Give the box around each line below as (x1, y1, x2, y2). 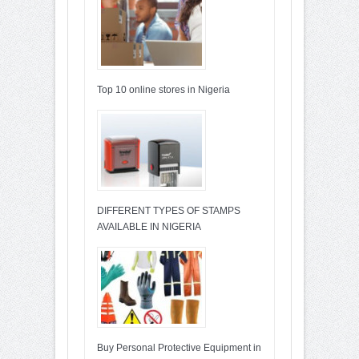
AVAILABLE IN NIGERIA (97, 220, 201, 232)
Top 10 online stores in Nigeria (97, 83, 230, 95)
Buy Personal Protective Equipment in (97, 341, 261, 353)
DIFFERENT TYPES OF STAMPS (97, 204, 240, 216)
